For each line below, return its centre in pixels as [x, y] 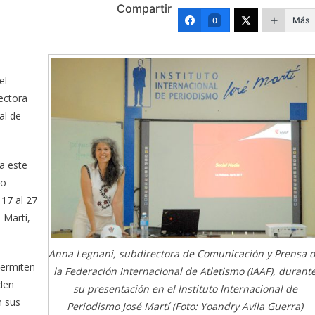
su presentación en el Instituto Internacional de [185, 288]
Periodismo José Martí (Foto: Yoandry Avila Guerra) [185, 306]
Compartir [144, 9]
